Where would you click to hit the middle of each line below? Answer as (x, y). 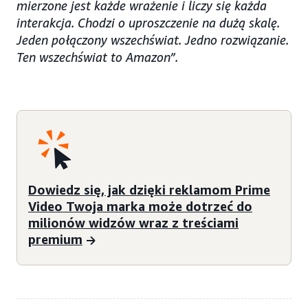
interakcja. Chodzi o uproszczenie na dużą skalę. (148, 23)
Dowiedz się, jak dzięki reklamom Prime (149, 189)
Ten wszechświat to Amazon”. (97, 57)
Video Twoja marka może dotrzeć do (140, 206)
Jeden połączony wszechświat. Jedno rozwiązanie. (153, 40)
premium (55, 239)
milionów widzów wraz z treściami (133, 222)
